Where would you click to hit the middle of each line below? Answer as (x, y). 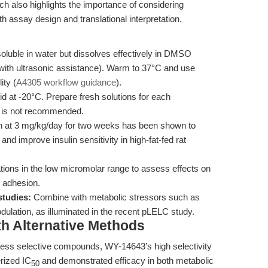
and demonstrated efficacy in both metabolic (127, 261)
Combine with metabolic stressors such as (115, 197)
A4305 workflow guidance (66, 82)
